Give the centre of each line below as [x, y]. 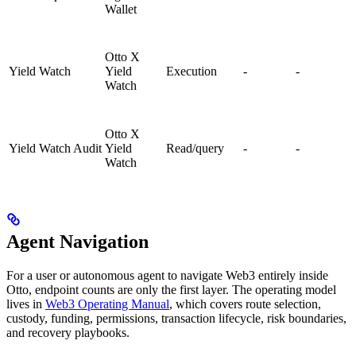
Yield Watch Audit [55, 148]
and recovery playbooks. [68, 332]
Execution [192, 71]
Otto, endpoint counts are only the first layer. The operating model [171, 289]
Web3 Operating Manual [107, 304]
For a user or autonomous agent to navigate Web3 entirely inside [167, 275]
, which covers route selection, [245, 304]
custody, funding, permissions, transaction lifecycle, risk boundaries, [176, 318]
